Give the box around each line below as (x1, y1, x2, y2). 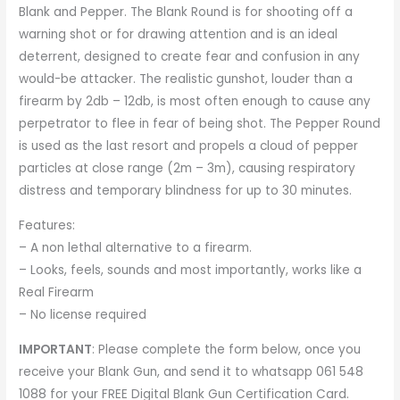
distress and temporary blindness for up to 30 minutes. (19, 182, 353, 200)
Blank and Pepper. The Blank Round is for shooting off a (19, 4, 354, 21)
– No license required (19, 306, 147, 324)
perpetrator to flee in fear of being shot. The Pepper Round (19, 115, 381, 133)
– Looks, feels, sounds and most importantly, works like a (19, 262, 362, 279)
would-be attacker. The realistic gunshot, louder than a (19, 71, 354, 88)
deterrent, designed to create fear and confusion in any (19, 48, 361, 66)
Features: (19, 217, 76, 235)
